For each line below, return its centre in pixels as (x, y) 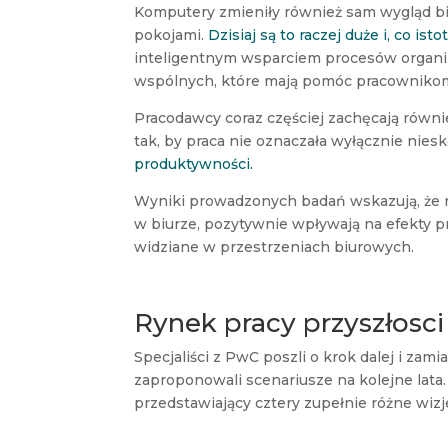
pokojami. (171, 34)
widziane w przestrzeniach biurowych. (274, 246)
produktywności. (194, 163)
